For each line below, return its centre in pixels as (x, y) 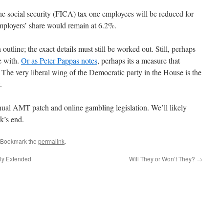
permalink (51, 141)
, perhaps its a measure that (139, 60)
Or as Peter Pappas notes (59, 60)
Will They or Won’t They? (163, 159)
